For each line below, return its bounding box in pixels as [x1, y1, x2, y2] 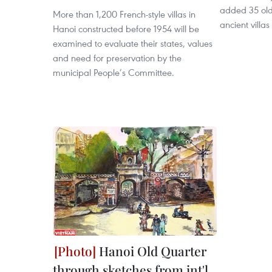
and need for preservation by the [53, 52, 182, 64]
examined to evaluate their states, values [53, 37, 212, 49]
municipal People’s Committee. [53, 66, 174, 78]
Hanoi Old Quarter [96, 242, 206, 259]
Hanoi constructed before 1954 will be [53, 22, 199, 35]
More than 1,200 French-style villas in [53, 8, 195, 20]
